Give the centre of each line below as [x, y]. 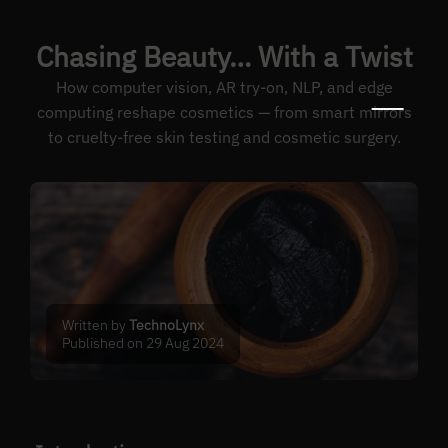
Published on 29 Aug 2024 [143, 343]
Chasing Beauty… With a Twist [224, 56]
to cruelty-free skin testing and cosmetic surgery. [224, 136]
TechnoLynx [167, 325]
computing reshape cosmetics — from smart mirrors [224, 111]
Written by [96, 325]
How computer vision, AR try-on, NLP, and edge [224, 86]
